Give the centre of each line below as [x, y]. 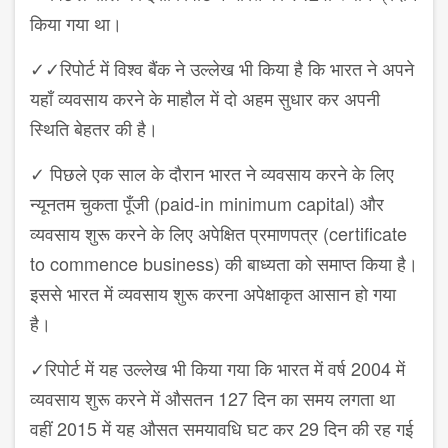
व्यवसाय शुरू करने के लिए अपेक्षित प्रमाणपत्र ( [179, 233]
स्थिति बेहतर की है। [94, 128]
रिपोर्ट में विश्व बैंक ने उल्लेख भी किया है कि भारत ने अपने [237, 68]
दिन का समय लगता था [324, 398]
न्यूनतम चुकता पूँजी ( [95, 203]
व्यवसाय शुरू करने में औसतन [124, 398]
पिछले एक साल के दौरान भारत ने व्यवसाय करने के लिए [222, 173]
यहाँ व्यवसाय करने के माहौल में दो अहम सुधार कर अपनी [205, 98]
